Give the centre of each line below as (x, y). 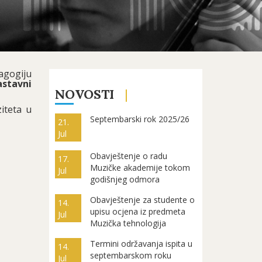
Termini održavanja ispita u (142, 244)
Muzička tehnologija (128, 223)
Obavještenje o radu (129, 156)
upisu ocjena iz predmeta (138, 211)
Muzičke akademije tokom (140, 168)
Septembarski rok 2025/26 (140, 119)
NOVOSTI (84, 94)
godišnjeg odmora (125, 179)
